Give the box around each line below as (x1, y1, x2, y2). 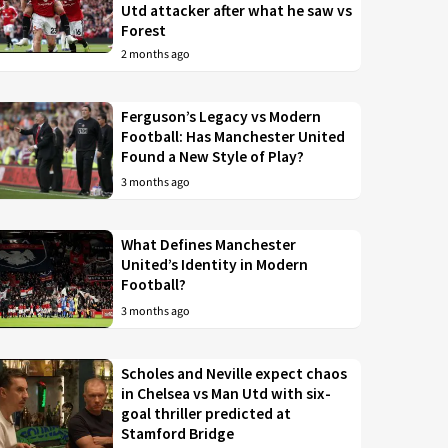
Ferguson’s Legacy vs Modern (121, 106, 322, 126)
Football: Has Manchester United (121, 126, 346, 146)
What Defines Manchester (121, 235, 297, 255)
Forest (121, 20, 167, 40)
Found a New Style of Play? (121, 146, 305, 166)
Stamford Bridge (121, 424, 235, 444)
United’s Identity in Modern (121, 255, 309, 275)
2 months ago (121, 45, 191, 63)
